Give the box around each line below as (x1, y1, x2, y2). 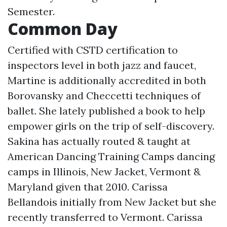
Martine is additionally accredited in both (8, 74, 206, 87)
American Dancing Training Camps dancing (8, 150, 215, 163)
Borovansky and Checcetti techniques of (8, 89, 201, 102)
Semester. (8, 5, 55, 18)
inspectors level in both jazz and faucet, (8, 59, 196, 72)
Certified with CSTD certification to (8, 44, 178, 57)
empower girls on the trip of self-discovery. (8, 120, 214, 133)
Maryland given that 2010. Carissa (8, 180, 168, 194)
